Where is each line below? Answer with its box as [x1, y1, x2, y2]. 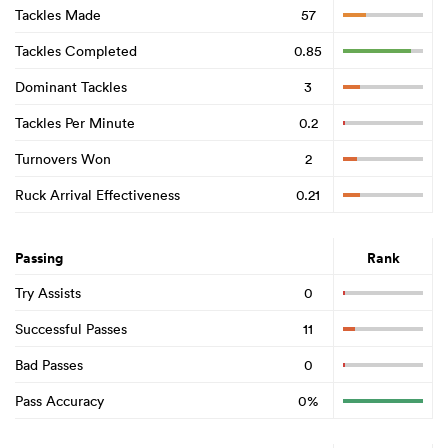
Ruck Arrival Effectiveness [15, 185, 180, 204]
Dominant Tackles [15, 77, 127, 96]
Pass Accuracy [15, 391, 104, 410]
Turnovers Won [15, 149, 111, 168]
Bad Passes [15, 355, 83, 374]
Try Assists [15, 283, 81, 302]
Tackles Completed [15, 41, 137, 60]
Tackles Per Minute [15, 113, 135, 132]
